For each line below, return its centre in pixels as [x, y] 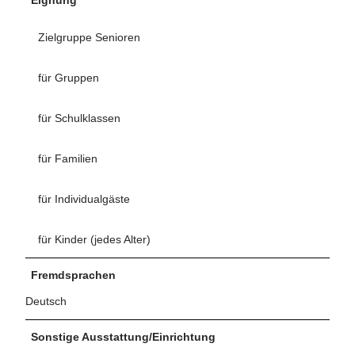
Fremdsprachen [73, 275]
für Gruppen [69, 77]
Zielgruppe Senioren [89, 37]
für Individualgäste [84, 198]
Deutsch [46, 301]
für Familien [68, 158]
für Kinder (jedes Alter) [94, 239]
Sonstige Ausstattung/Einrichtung [123, 336]
